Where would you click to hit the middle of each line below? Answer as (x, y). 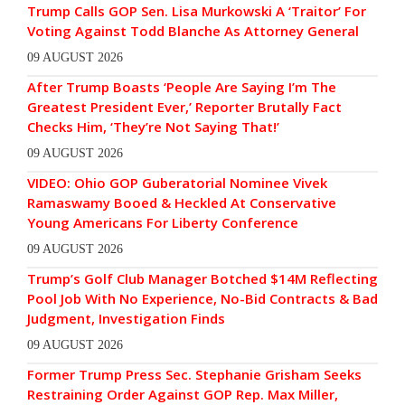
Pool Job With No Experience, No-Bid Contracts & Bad (202, 299)
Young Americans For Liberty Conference (163, 223)
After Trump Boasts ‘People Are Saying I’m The (182, 87)
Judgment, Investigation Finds (126, 319)
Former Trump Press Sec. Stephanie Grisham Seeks (194, 375)
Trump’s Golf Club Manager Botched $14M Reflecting (202, 279)
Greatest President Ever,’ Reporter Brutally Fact (184, 107)
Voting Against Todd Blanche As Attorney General (193, 31)
